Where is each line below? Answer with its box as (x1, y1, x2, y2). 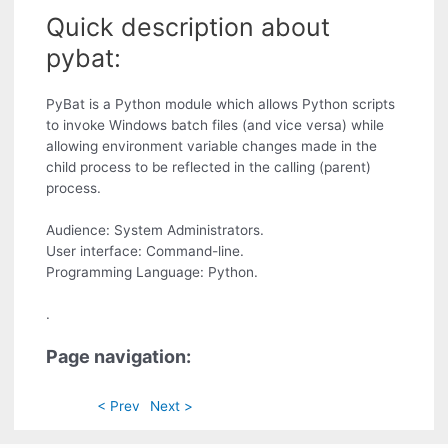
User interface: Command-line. (46, 242, 245, 259)
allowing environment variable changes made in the (46, 137, 378, 154)
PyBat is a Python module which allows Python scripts (46, 95, 396, 112)
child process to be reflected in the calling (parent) (46, 158, 372, 175)
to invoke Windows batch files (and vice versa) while (46, 116, 385, 133)
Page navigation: (46, 345, 192, 367)
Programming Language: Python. (46, 263, 259, 280)
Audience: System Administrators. (46, 221, 265, 238)
